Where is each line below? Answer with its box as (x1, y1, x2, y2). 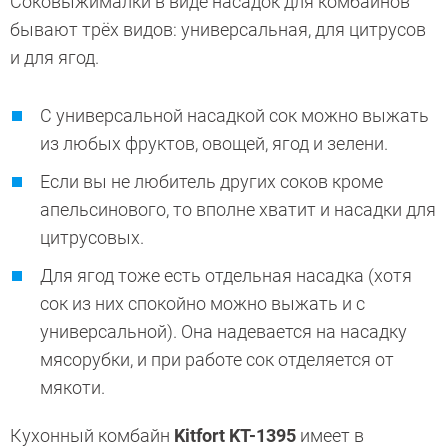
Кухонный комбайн (10, 424, 174, 446)
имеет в (296, 424, 364, 446)
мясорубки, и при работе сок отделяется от (40, 348, 394, 370)
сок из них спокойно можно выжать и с (40, 292, 365, 314)
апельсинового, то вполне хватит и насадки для (40, 198, 436, 220)
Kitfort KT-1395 (174, 424, 296, 446)
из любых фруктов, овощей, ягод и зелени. (40, 132, 392, 154)
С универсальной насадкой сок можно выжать (40, 104, 429, 126)
